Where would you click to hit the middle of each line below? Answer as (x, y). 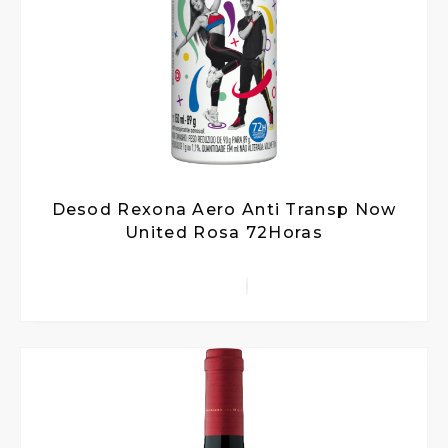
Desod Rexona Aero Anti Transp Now (224, 210)
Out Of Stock (75, 414)
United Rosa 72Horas (224, 233)
